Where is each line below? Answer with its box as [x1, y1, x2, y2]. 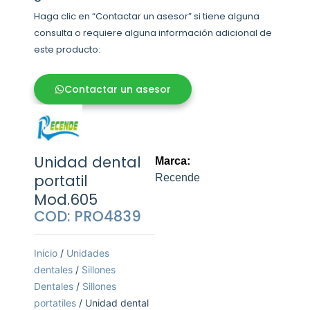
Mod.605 [34, 190, 98, 210]
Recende [155, 172, 200, 183]
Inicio [34, 247, 58, 259]
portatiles [34, 297, 77, 309]
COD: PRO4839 [34, 206, 142, 226]
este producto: [34, 43, 101, 57]
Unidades [66, 247, 110, 259]
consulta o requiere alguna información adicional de [34, 26, 273, 40]
